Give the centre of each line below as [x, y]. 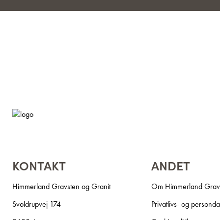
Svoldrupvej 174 [37, 204]
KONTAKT [39, 165]
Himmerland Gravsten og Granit [61, 186]
